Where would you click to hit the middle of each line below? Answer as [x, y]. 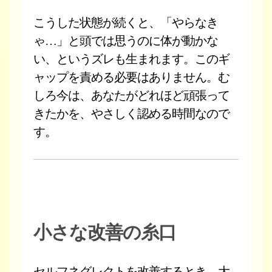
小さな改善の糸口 [105, 232]
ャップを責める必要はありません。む [131, 77]
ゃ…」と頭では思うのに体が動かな [126, 41]
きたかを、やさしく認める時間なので [131, 114]
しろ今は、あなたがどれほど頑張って [131, 95]
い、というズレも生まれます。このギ [131, 59]
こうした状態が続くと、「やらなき [126, 22]
